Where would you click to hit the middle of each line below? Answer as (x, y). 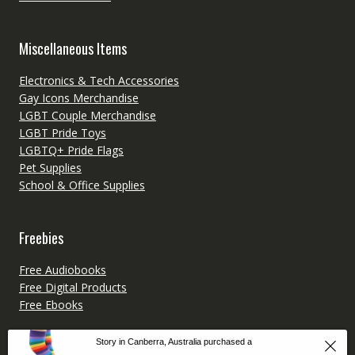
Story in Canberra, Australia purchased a (174, 342)
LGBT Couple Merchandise (87, 115)
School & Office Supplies (82, 185)
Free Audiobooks (62, 269)
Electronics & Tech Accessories (99, 80)
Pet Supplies (50, 167)
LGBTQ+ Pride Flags (71, 150)
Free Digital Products (73, 287)
